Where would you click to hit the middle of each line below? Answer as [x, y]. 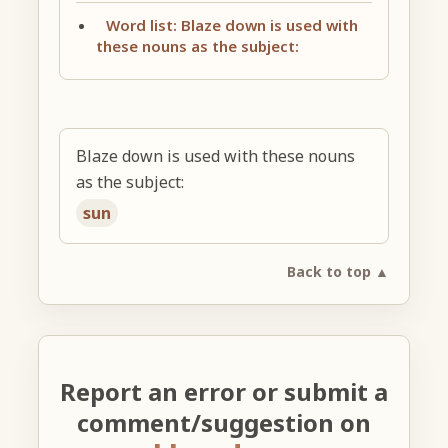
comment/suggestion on [224, 422]
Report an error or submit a [224, 391]
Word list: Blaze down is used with [232, 24]
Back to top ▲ [337, 271]
